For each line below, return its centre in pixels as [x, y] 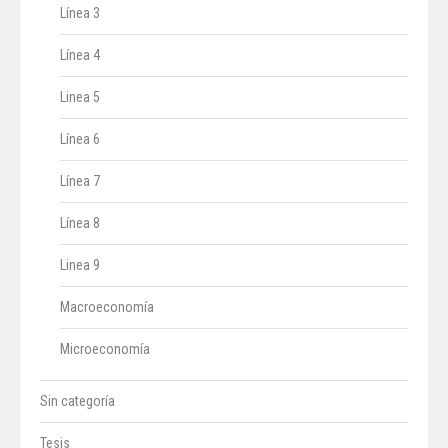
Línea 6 [80, 139]
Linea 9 [80, 265]
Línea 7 [80, 181]
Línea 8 [80, 223]
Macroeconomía [107, 307]
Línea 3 [80, 13]
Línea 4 [80, 55]
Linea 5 [80, 97]
